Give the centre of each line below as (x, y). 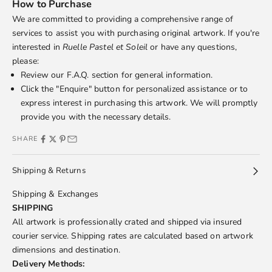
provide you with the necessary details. (96, 117)
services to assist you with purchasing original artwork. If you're (136, 33)
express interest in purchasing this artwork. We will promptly (139, 103)
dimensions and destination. (66, 250)
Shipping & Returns (49, 171)
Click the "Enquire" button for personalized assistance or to (134, 89)
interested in (37, 47)
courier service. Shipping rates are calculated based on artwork (133, 236)
